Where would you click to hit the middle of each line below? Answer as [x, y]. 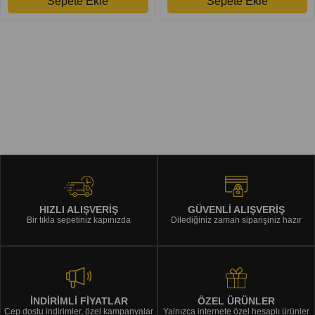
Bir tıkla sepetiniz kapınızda [79, 220]
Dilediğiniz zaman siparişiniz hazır [236, 220]
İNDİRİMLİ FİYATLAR [79, 301]
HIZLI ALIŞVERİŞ [79, 209]
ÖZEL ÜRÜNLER [236, 301]
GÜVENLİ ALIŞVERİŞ [236, 209]
